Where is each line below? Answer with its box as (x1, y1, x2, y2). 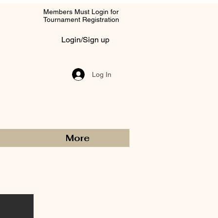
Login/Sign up (61, 35, 109, 44)
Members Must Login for (43, 8, 119, 16)
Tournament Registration (43, 16, 121, 23)
